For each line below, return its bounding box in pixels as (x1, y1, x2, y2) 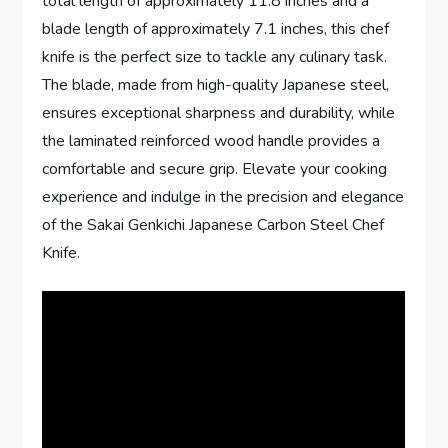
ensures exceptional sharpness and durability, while (42, 101, 396, 124)
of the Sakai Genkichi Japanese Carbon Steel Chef (42, 213, 385, 236)
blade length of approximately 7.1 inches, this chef (42, 17, 390, 40)
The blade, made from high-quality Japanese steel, (42, 73, 390, 96)
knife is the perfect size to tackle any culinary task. (42, 45, 388, 68)
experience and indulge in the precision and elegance (42, 185, 405, 208)
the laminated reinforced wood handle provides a (42, 129, 381, 152)
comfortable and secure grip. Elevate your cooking (42, 157, 388, 180)
